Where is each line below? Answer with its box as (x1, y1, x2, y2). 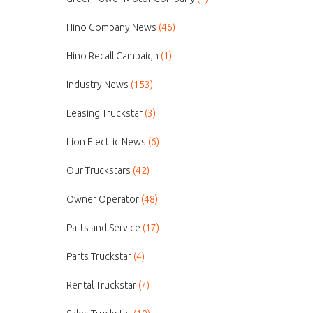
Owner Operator (66, 193, 139, 205)
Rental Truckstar (66, 279, 136, 291)
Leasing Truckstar (66, 107, 143, 119)
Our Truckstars (66, 164, 131, 176)
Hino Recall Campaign (66, 50, 159, 61)
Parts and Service (66, 221, 140, 233)
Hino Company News (66, 21, 156, 33)
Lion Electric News (66, 136, 146, 147)
